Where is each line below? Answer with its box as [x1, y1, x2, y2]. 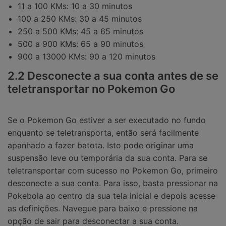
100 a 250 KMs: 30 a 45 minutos [18, 13, 142, 24]
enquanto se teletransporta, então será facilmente [8, 127, 199, 138]
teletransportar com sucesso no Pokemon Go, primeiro [8, 165, 218, 176]
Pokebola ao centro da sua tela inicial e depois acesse [8, 190, 215, 201]
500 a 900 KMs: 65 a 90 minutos [18, 38, 143, 49]
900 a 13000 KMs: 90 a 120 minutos [18, 51, 155, 62]
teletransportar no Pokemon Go [8, 82, 175, 96]
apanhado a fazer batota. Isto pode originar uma [8, 140, 194, 150]
